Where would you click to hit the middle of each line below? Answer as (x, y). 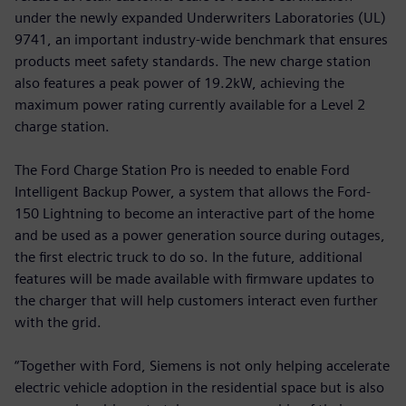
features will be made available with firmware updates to (194, 278)
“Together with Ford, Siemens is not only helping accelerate (202, 365)
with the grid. (58, 322)
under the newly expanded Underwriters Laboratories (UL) (200, 17)
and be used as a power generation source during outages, (200, 235)
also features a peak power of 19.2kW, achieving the (179, 82)
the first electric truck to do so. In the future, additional (188, 256)
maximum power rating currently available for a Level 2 (190, 104)
